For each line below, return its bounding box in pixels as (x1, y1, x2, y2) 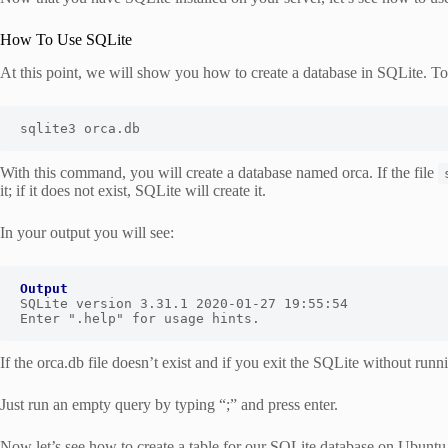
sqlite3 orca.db (20, 121, 140, 137)
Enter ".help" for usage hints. (20, 311, 260, 327)
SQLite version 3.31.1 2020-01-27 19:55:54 (20, 296, 348, 312)
